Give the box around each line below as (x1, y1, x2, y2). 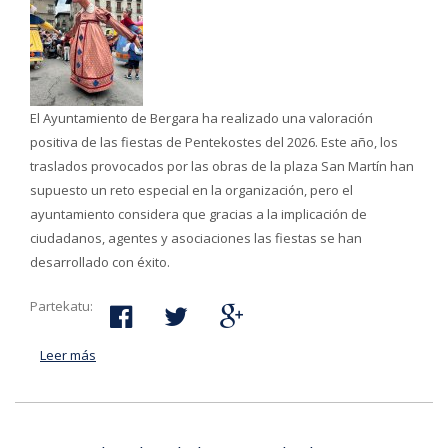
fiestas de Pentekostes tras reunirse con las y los (96, 370, 396, 388)
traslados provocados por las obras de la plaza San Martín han (30, 157, 414, 175)
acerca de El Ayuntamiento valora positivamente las (96, 346, 410, 364)
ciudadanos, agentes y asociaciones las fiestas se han (30, 229, 362, 247)
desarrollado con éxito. (30, 253, 170, 271)
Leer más (40, 346, 96, 364)
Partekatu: (30, 297, 93, 315)
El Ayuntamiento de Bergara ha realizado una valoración (30, 109, 373, 127)
